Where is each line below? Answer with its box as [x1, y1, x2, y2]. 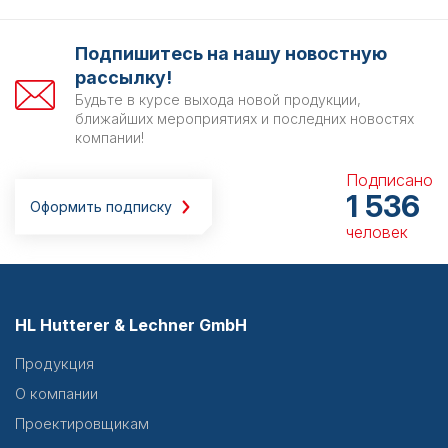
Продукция [15, 354, 94, 373]
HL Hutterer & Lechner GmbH [15, 315, 247, 335]
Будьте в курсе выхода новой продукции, [75, 91, 361, 108]
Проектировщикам [15, 414, 149, 433]
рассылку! [75, 67, 172, 88]
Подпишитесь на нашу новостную [75, 43, 387, 64]
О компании [15, 384, 98, 403]
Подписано [346, 170, 433, 190]
